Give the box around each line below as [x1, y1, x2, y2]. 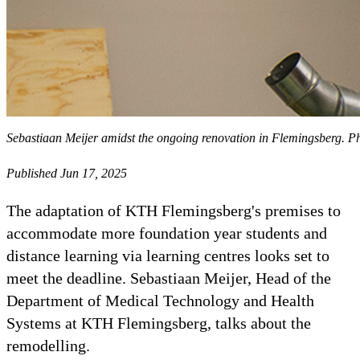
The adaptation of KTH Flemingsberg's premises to [6, 201, 341, 219]
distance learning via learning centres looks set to [6, 246, 329, 264]
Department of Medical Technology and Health [6, 291, 314, 309]
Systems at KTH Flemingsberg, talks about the [6, 313, 311, 332]
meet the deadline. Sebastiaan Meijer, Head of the [6, 268, 331, 287]
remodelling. [6, 336, 90, 354]
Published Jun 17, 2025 [6, 166, 127, 180]
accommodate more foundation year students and [6, 223, 327, 242]
